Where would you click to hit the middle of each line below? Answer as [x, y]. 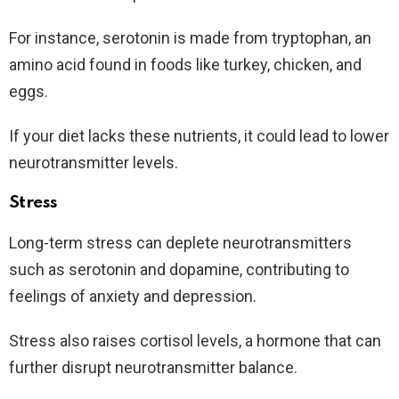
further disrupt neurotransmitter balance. [153, 368]
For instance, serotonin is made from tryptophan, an [190, 38]
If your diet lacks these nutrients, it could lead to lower [199, 136]
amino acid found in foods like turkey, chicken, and [185, 65]
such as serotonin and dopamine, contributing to [179, 270]
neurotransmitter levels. [94, 163]
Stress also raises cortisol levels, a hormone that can [195, 341]
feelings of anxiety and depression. [133, 297]
